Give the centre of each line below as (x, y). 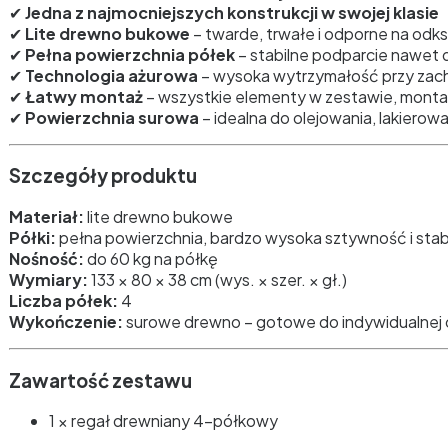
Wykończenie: (66, 321)
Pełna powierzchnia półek (130, 54)
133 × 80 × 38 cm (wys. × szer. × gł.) (217, 279)
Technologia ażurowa (111, 75)
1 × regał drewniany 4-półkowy (163, 421)
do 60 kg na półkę (151, 258)
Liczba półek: (63, 300)
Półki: (32, 237)
